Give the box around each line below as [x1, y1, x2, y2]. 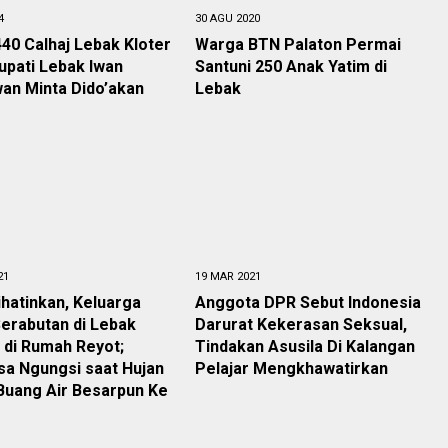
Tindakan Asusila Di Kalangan [194, 337, 415, 356]
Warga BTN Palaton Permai [194, 35, 401, 54]
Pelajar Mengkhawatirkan [194, 359, 388, 378]
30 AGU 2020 [194, 12, 260, 25]
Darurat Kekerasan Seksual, [194, 315, 407, 334]
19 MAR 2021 [194, 270, 261, 283]
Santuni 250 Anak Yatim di [194, 57, 387, 76]
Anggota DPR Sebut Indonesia [194, 293, 421, 312]
